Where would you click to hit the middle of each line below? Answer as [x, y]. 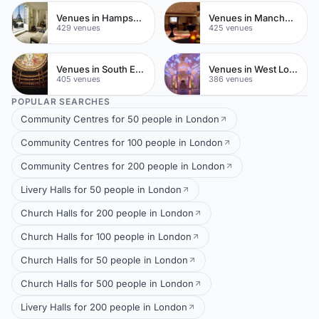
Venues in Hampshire [137, 18]
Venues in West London [293, 69]
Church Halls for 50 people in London [104, 260]
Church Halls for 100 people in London [106, 236]
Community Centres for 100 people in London [122, 142]
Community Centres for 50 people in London [120, 119]
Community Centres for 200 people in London [123, 166]
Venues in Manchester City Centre [289, 18]
